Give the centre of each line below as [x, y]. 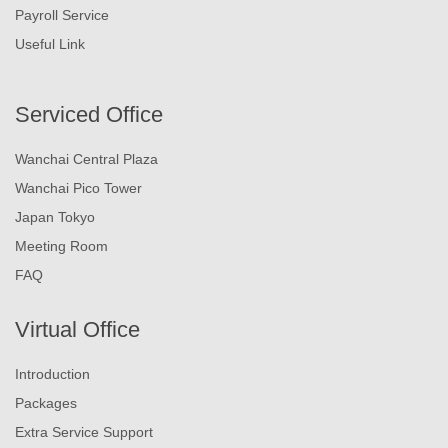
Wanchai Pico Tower [78, 188]
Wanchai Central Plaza [86, 159]
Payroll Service [62, 15]
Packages [46, 403]
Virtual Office [77, 330]
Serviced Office [89, 115]
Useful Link [50, 44]
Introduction [52, 374]
